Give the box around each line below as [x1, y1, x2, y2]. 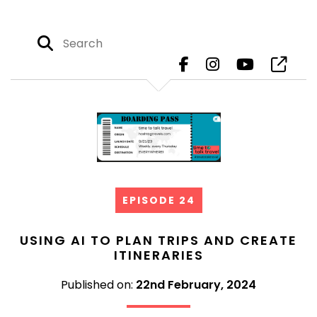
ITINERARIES [113, 246, 204, 264]
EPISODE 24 [122, 193, 195, 207]
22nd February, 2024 [136, 277, 256, 293]
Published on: [61, 277, 136, 293]
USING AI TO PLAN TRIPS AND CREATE [20, 231, 297, 249]
